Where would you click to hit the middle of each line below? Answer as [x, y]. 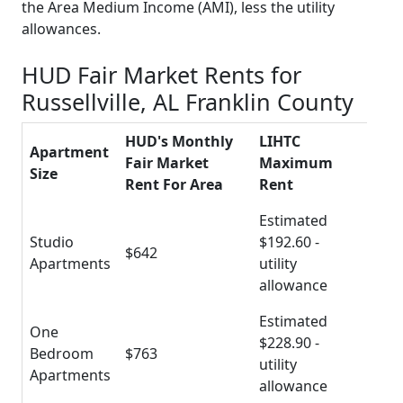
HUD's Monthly [179, 141]
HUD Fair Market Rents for [161, 74]
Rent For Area [174, 184]
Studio [52, 242]
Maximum [296, 162]
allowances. [61, 28]
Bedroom [62, 353]
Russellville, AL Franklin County [188, 101]
